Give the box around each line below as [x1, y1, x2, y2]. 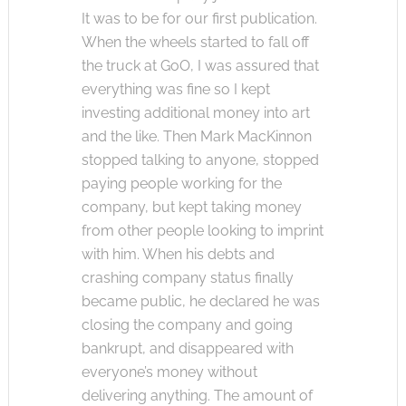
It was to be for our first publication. [81, 10, 317, 27]
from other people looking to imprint [81, 222, 324, 239]
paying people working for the [81, 175, 282, 192]
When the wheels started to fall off [81, 34, 309, 51]
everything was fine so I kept [81, 81, 270, 98]
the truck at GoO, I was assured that [81, 57, 319, 74]
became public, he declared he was [81, 293, 320, 310]
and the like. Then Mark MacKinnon [81, 128, 312, 145]
